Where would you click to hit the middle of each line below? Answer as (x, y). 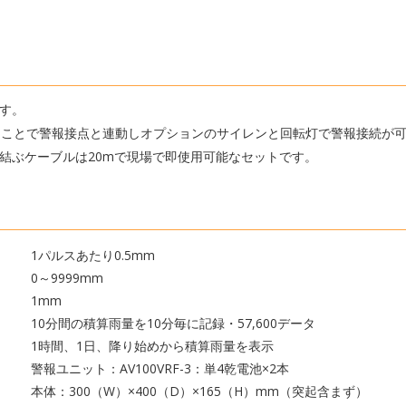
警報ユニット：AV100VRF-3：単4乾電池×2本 (160, 368)
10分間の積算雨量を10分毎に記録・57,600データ (173, 323)
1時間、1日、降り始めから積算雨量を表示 (152, 345)
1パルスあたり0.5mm (93, 255)
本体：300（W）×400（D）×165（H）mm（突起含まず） (199, 391)
